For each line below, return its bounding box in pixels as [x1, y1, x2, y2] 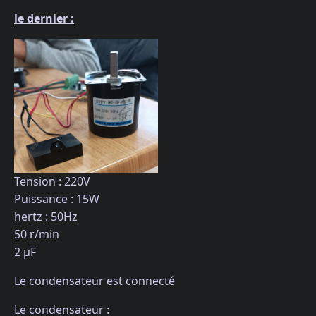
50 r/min [14, 226, 59, 243]
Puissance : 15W [14, 191, 99, 207]
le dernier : [14, 10, 74, 26]
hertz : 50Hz [14, 209, 78, 225]
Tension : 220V [14, 174, 90, 190]
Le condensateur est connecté [14, 273, 175, 289]
